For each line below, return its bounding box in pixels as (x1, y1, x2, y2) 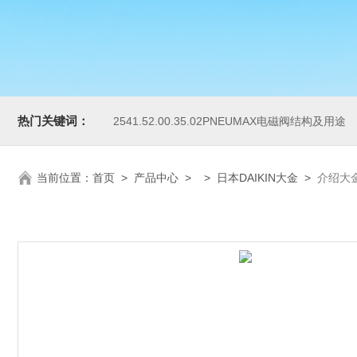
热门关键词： (18, 114, 89, 127)
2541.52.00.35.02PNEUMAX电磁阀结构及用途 (113, 115, 346, 127)
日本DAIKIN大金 (217, 171, 298, 184)
